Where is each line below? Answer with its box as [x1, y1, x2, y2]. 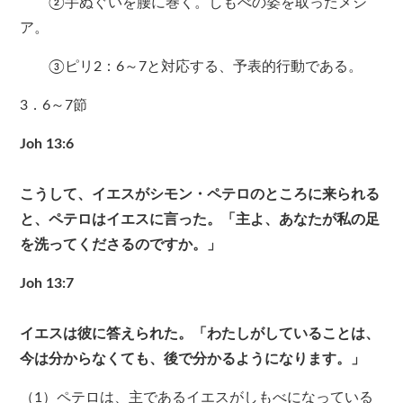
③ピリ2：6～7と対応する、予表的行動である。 [20, 59, 363, 75]
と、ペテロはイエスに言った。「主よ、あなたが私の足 [20, 212, 381, 228]
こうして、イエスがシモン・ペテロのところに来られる [20, 187, 381, 202]
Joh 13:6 [20, 137, 75, 152]
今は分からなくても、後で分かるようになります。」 [20, 352, 366, 367]
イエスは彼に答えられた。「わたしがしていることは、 [20, 327, 381, 342]
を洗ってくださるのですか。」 [20, 237, 222, 253]
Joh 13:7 [20, 276, 75, 291]
